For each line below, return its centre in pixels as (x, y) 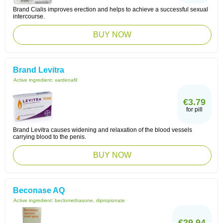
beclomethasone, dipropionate (90, 200)
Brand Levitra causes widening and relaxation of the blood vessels (103, 130)
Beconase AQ (39, 190)
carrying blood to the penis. (50, 137)
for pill (194, 110)
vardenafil (66, 80)
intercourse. (29, 16)
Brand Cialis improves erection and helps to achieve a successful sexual (111, 9)
